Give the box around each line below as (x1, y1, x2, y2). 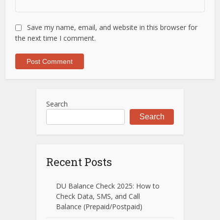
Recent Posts (46, 154, 112, 169)
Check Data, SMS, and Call (56, 191, 140, 201)
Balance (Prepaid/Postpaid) (56, 201, 142, 211)
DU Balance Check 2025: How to (56, 181, 160, 191)
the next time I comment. (15, 33, 96, 43)
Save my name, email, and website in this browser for (27, 22, 198, 32)
